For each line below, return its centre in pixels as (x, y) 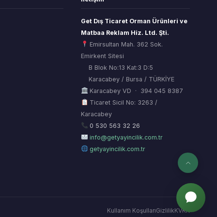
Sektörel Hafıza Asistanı (96, 124)
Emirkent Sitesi (103, 56)
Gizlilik (165, 210)
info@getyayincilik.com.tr (126, 137)
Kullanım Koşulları (132, 210)
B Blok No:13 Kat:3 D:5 (117, 67)
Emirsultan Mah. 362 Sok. (125, 44)
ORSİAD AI (86, 115)
